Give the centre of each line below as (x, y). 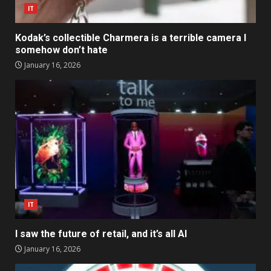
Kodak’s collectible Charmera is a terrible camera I (131, 38)
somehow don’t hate (61, 50)
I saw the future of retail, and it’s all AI (101, 233)
